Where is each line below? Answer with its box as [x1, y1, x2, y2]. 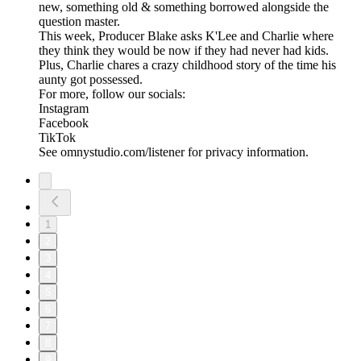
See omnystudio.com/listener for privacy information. [39, 145, 309, 160]
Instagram [39, 102, 89, 116]
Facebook [39, 116, 89, 131]
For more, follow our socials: [39, 87, 185, 102]
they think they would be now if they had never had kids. [39, 44, 329, 58]
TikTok [39, 131, 76, 145]
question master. [39, 15, 120, 29]
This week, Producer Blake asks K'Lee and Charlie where [39, 29, 334, 44]
